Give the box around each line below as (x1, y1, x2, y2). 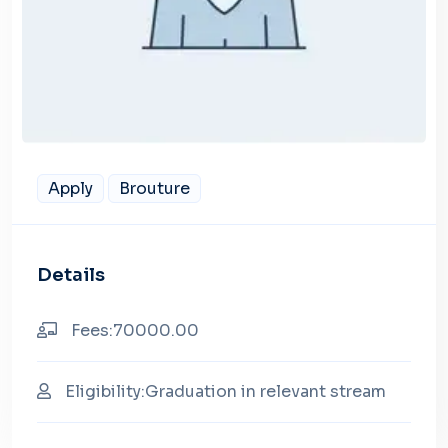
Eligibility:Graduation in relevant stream (61, 380, 386, 402)
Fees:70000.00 (67, 319, 199, 341)
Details (37, 263, 105, 286)
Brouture (119, 177, 190, 199)
